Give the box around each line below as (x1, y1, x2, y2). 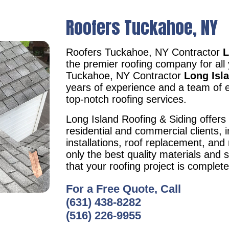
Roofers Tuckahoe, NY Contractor (66, 46, 223, 58)
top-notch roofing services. (66, 93, 187, 105)
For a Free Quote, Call (66, 182, 181, 195)
